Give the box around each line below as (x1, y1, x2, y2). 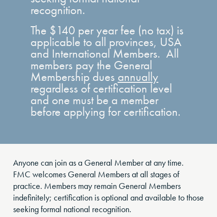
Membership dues (30, 69, 118, 85)
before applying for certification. (30, 104, 181, 120)
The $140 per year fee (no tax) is (30, 22, 184, 38)
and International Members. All (30, 46, 179, 62)
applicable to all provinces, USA (30, 34, 182, 50)
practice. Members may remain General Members (13, 180, 181, 191)
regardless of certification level (30, 80, 172, 96)
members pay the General (30, 57, 152, 73)
